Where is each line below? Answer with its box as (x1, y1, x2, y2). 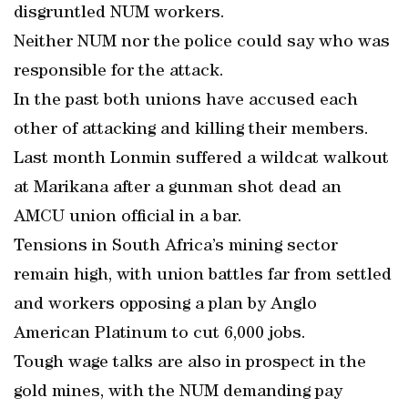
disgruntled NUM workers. (14, 5, 225, 23)
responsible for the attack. (14, 63, 224, 81)
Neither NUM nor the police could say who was (14, 34, 390, 52)
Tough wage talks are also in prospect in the (14, 354, 366, 372)
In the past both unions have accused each (14, 92, 358, 110)
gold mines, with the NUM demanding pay (14, 383, 342, 402)
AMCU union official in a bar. (14, 209, 242, 227)
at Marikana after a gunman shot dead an (14, 179, 342, 198)
